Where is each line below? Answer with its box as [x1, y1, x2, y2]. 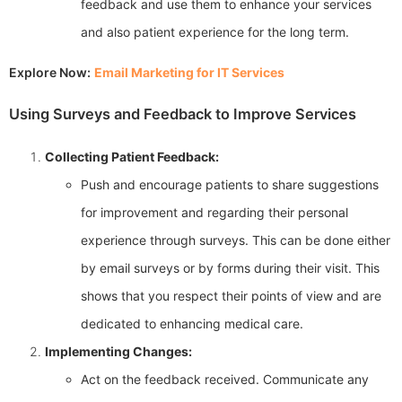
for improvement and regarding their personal [81, 205, 348, 221]
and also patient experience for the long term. [81, 23, 349, 39]
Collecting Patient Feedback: [45, 149, 219, 165]
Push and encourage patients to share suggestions [81, 177, 379, 193]
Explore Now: [9, 64, 91, 80]
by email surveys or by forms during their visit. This [81, 260, 380, 276]
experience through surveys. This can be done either [81, 232, 390, 249]
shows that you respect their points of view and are [81, 288, 381, 304]
